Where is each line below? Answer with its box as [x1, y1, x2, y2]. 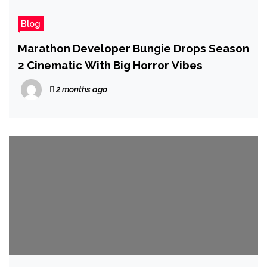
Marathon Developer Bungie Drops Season [18, 42, 249, 55]
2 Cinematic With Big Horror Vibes [18, 58, 203, 72]
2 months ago [54, 85, 107, 94]
